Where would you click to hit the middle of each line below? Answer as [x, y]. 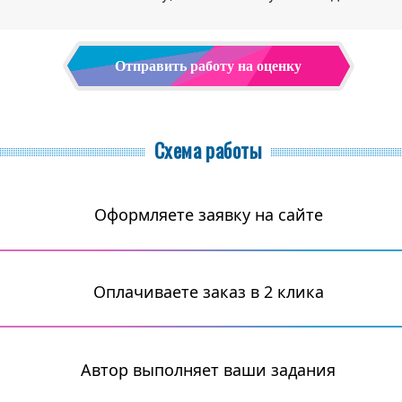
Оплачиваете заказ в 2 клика [208, 292]
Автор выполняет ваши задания [208, 369]
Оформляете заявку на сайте [208, 214]
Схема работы [208, 150]
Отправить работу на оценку [208, 66]
